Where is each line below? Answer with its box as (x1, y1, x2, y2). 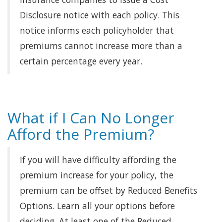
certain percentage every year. (20, 55, 142, 67)
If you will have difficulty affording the (20, 154, 176, 166)
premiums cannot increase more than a (20, 40, 182, 52)
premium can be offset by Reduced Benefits (20, 184, 197, 196)
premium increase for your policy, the (20, 169, 173, 181)
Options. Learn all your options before (20, 200, 175, 212)
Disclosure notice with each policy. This (20, 9, 179, 21)
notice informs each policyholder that (20, 24, 174, 36)
